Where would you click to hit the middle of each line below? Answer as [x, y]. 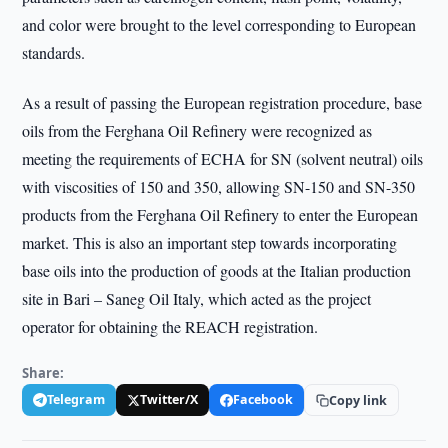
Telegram [76, 399]
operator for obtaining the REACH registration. [170, 326]
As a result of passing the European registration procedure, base [222, 102]
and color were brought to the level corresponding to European [219, 24]
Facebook [263, 399]
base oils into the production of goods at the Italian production [217, 270]
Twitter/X [169, 399]
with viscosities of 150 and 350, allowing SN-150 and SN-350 [219, 186]
